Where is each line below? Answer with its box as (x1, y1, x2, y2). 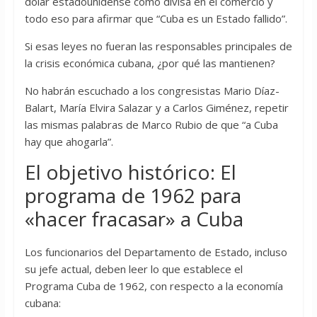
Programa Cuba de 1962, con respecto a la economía (24, 279, 283, 294)
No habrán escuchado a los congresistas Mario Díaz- (24, 83, 279, 98)
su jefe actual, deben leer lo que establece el (24, 262, 243, 277)
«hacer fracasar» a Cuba (24, 205, 243, 233)
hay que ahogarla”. (24, 134, 113, 149)
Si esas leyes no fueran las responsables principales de (24, 39, 292, 54)
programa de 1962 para (24, 182, 241, 209)
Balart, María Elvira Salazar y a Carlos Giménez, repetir (24, 100, 289, 115)
